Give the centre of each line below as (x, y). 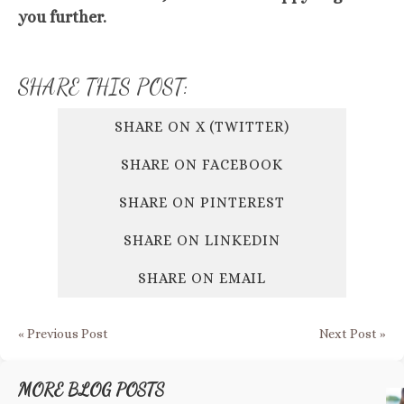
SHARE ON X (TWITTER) (202, 127)
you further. (62, 17)
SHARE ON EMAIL (202, 278)
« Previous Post (63, 334)
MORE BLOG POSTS (92, 390)
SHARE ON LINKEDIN (202, 240)
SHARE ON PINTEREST (202, 202)
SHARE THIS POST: (103, 87)
